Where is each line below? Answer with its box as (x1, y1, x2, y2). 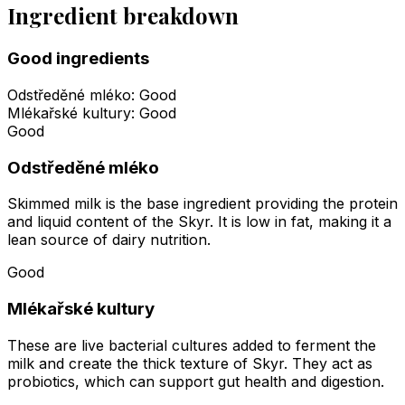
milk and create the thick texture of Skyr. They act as (7, 353, 372, 372)
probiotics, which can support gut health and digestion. (7, 372, 384, 391)
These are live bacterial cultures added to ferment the (7, 335, 376, 354)
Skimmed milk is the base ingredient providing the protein (7, 194, 398, 213)
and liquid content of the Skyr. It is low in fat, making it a (7, 212, 391, 231)
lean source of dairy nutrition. (7, 231, 211, 250)
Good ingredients (7, 48, 149, 70)
